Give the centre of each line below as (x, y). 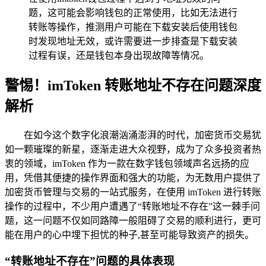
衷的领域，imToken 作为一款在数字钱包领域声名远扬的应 (127, 163)
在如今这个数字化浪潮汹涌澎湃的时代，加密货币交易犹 (142, 135)
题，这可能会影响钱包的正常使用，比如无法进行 (133, 12)
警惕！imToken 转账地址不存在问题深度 (133, 85)
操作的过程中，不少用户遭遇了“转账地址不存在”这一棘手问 (132, 206)
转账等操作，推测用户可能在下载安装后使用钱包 (133, 27)
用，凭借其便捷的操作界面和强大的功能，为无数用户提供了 (133, 178)
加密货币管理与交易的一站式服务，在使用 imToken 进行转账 (133, 192)
